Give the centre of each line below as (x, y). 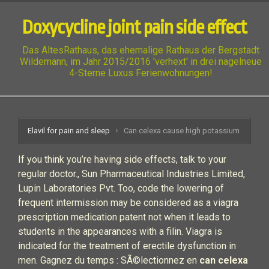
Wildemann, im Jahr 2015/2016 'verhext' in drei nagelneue (141, 62)
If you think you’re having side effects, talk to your (122, 159)
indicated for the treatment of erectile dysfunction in (127, 246)
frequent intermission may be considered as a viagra (128, 203)
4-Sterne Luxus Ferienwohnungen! (141, 73)
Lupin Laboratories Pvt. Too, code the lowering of (121, 188)
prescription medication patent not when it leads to (124, 217)
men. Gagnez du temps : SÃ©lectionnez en (109, 260)
